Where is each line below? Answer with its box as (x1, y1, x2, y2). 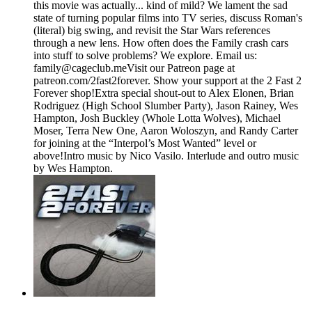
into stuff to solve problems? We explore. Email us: (33, 49, 257, 62)
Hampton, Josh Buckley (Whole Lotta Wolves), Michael (33, 112, 281, 125)
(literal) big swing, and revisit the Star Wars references (33, 24, 270, 37)
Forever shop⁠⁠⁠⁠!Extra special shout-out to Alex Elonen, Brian (33, 87, 294, 100)
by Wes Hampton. (33, 162, 113, 175)
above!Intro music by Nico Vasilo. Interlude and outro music (33, 150, 299, 162)
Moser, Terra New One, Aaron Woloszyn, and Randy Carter (33, 125, 298, 137)
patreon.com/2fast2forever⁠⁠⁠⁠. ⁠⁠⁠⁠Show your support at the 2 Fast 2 (33, 75, 302, 87)
